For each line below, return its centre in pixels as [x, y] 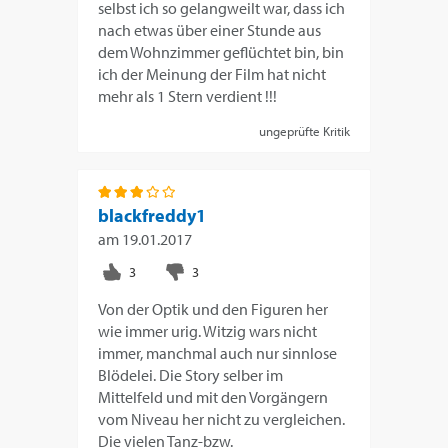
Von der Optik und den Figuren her [213, 308]
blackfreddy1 [152, 215]
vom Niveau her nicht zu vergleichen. [222, 418]
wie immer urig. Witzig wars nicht [208, 330]
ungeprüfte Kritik [304, 130]
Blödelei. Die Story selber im [191, 374]
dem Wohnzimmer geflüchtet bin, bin [221, 51]
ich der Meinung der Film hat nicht [212, 73]
